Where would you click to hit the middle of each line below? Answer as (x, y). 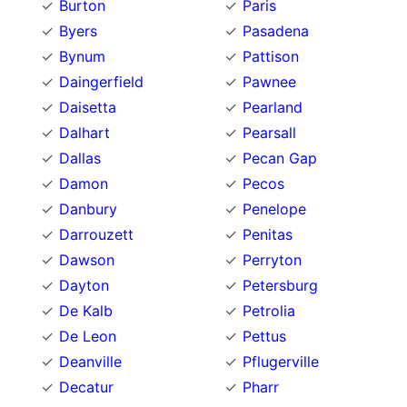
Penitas (268, 234)
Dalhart (84, 132)
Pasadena (276, 30)
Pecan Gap (280, 158)
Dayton (84, 285)
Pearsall (269, 132)
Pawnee (269, 81)
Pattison (271, 56)
